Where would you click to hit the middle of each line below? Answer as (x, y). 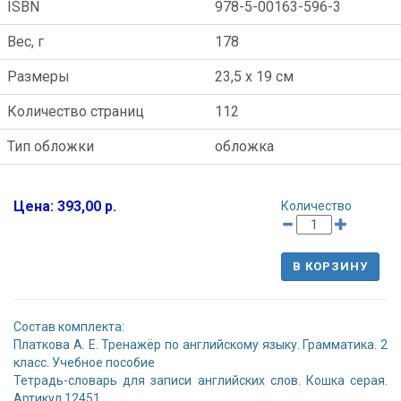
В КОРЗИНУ (330, 267)
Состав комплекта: (69, 327)
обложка (244, 147)
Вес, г (26, 42)
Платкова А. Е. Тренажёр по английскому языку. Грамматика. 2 (200, 345)
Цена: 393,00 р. (65, 207)
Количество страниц (76, 112)
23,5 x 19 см (254, 77)
